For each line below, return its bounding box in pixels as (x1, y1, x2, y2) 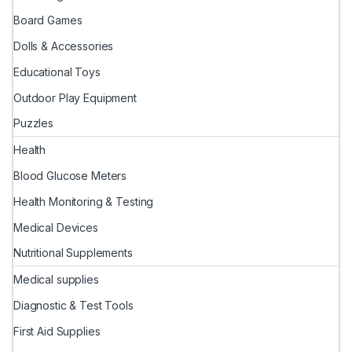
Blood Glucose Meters (13, 169, 127, 183)
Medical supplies (13, 273, 99, 287)
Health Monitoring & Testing (13, 194, 154, 208)
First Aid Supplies (13, 324, 101, 338)
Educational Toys (13, 64, 101, 79)
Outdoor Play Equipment (13, 90, 137, 104)
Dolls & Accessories (13, 39, 114, 53)
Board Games (13, 13, 82, 27)
